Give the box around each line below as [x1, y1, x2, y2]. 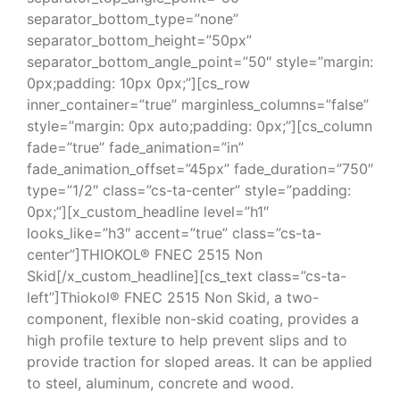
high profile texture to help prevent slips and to [27, 331, 347, 349]
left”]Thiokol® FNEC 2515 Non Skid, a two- [27, 288, 319, 306]
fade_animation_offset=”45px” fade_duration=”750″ [27, 160, 373, 178]
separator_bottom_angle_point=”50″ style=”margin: [27, 53, 373, 71]
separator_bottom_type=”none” [27, 10, 238, 28]
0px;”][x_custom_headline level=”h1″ [27, 203, 269, 221]
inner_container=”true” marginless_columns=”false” [27, 96, 369, 113]
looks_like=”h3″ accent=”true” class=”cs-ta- [27, 224, 321, 242]
